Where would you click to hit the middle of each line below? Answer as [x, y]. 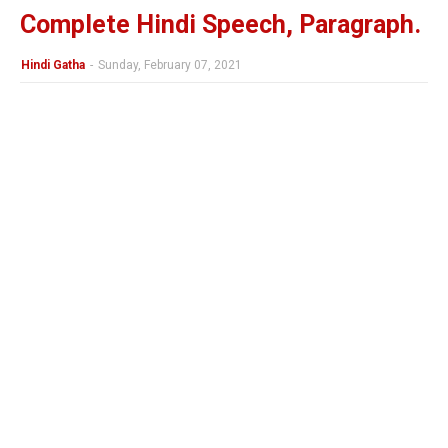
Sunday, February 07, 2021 [170, 65]
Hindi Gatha [53, 65]
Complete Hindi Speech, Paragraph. [220, 24]
